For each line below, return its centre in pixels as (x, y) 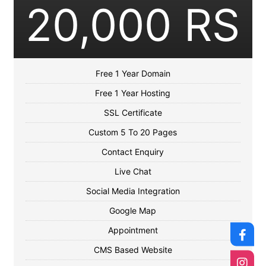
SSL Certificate (133, 113)
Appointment (133, 230)
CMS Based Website (133, 250)
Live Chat (133, 171)
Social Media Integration (133, 191)
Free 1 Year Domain (133, 73)
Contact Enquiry (133, 152)
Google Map (133, 210)
